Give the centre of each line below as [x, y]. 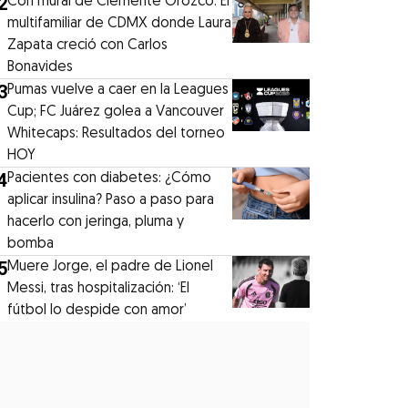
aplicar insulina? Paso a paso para [111, 200]
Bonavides [41, 67]
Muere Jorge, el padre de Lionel [111, 266]
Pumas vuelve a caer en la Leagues [118, 90]
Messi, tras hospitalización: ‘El [99, 288]
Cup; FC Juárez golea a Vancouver [116, 112]
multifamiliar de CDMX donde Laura [120, 23]
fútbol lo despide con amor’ [97, 310]
